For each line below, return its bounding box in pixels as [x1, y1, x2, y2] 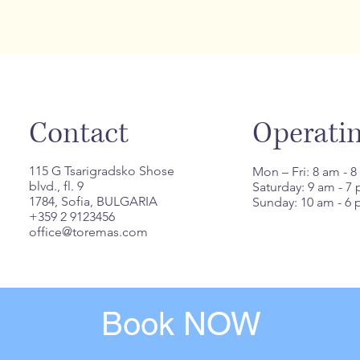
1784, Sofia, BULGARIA [29, 193, 158, 209]
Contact [29, 113, 129, 153]
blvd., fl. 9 [29, 178, 84, 194]
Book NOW [101, 305, 262, 342]
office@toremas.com [29, 223, 149, 239]
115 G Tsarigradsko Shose [29, 162, 175, 178]
